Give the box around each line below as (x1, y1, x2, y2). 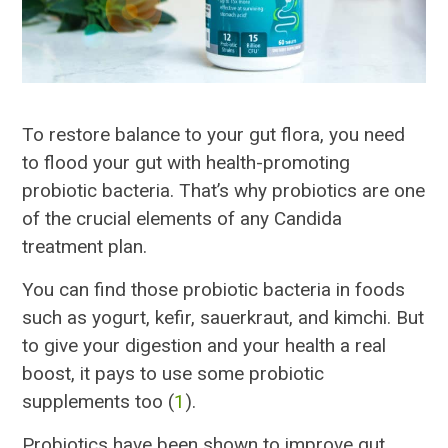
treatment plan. (22, 235, 148, 259)
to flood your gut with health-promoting (22, 151, 351, 175)
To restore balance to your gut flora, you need (22, 123, 406, 147)
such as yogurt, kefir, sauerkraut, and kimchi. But (22, 306, 425, 330)
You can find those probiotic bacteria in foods (22, 278, 406, 302)
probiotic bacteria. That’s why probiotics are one (22, 179, 426, 203)
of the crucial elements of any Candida (22, 207, 343, 231)
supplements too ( (22, 390, 175, 414)
